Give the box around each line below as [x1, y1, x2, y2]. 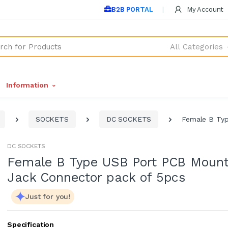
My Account [184, 6, 224, 13]
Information [6, 81, 48, 90]
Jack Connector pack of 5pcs [7, 169, 186, 185]
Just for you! [25, 192, 71, 201]
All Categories [169, 42, 223, 51]
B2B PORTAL [111, 5, 153, 13]
